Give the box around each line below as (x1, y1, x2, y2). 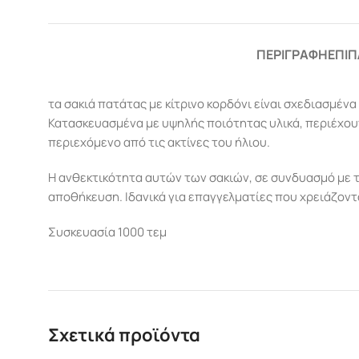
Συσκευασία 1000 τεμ (48, 224, 167, 240)
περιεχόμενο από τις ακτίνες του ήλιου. (48, 134, 270, 151)
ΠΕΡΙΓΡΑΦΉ (256, 46, 328, 63)
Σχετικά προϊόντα (48, 323, 200, 347)
